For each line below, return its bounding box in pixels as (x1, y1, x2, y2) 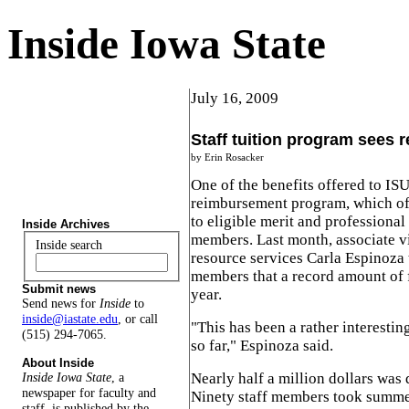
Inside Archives (22, 217, 110, 232)
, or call (118, 311, 158, 327)
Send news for (22, 296, 100, 311)
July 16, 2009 (191, 89, 278, 107)
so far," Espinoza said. (191, 336, 333, 354)
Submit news (22, 282, 96, 297)
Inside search (35, 237, 102, 253)
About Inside (22, 355, 94, 370)
